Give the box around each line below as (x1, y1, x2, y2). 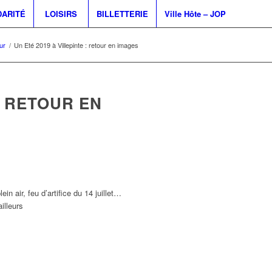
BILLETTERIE (96, 8, 148, 19)
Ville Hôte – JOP (164, 8, 226, 19)
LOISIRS (44, 8, 77, 19)
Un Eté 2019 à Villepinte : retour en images (14, 40, 138, 50)
